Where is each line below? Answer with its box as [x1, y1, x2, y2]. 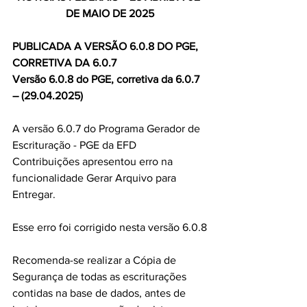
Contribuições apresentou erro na [12, 156, 175, 167]
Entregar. [12, 188, 56, 200]
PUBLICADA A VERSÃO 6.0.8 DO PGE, [12, 40, 201, 52]
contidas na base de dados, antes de [12, 287, 188, 299]
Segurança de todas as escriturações [12, 271, 189, 282]
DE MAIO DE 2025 [65, 8, 154, 19]
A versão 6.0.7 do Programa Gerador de [12, 123, 203, 134]
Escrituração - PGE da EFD [12, 139, 139, 151]
